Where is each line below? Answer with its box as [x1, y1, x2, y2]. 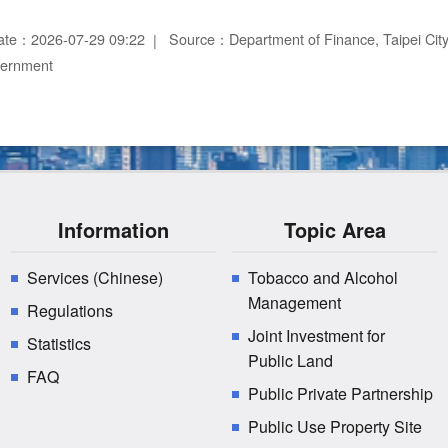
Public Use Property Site [247, 415, 422, 439]
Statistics [26, 332, 91, 356]
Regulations [26, 299, 113, 323]
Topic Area [283, 215, 386, 245]
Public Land [247, 349, 333, 373]
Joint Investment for [247, 324, 385, 348]
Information [57, 215, 169, 245]
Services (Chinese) [26, 266, 163, 290]
